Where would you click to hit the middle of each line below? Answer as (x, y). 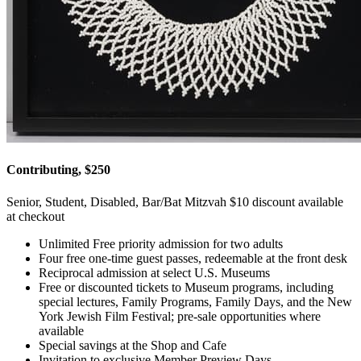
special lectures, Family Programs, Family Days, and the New (195, 301)
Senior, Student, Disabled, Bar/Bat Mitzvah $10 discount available (175, 201)
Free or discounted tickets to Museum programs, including (186, 287)
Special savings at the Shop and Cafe (133, 345)
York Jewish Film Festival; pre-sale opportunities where (180, 316)
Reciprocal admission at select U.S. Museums (154, 272)
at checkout (35, 216)
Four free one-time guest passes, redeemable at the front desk (193, 258)
